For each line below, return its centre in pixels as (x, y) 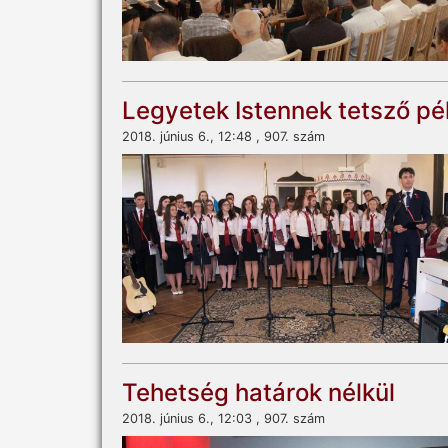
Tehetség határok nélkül (258, 392)
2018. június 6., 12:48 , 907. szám (223, 136)
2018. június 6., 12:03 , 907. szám (223, 418)
